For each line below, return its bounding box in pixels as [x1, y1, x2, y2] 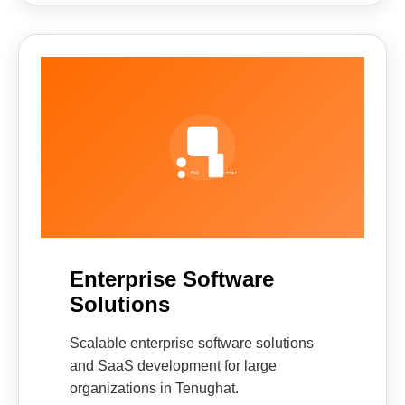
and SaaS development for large [70, 358, 277, 373]
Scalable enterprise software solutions [70, 335, 314, 351]
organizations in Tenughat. [70, 381, 239, 396]
